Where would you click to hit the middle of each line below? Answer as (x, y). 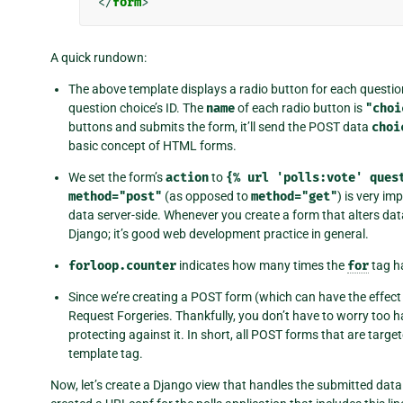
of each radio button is (300, 107)
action (187, 177)
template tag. (106, 353)
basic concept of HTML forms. (152, 145)
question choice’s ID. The (137, 107)
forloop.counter (122, 265)
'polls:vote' (319, 177)
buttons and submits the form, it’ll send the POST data (220, 126)
